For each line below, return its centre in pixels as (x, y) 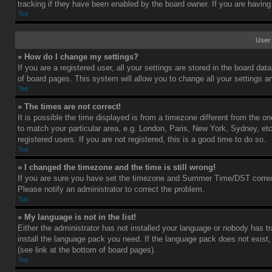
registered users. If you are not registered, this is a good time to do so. (142, 139)
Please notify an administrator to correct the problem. (111, 189)
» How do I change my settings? (78, 57)
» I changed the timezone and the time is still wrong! (117, 167)
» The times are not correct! (69, 107)
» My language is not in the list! (77, 217)
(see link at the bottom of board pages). (87, 250)
